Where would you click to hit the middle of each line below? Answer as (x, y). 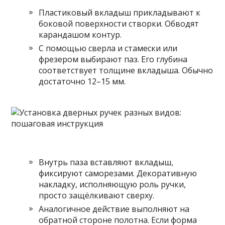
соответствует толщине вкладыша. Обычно (126, 70)
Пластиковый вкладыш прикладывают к (120, 13)
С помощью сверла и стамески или (108, 48)
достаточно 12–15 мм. (82, 81)
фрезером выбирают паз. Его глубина (113, 59)
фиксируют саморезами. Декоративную (118, 173)
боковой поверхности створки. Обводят (119, 24)
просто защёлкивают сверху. (97, 195)
